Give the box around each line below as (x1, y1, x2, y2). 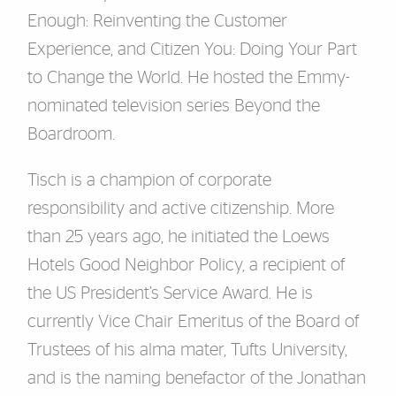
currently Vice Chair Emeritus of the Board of (27, 313, 359, 331)
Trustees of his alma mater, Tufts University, (27, 341, 347, 359)
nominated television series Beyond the (27, 97, 320, 115)
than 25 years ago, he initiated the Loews (27, 228, 330, 246)
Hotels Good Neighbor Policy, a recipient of (27, 256, 345, 274)
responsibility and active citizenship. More (27, 200, 334, 217)
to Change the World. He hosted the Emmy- (27, 69, 350, 87)
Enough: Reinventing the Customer (27, 12, 287, 30)
